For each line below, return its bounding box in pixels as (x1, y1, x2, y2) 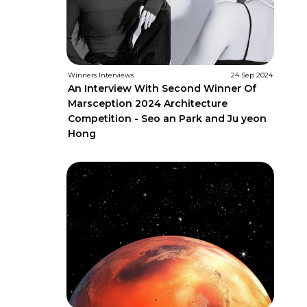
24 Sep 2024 (231, 70, 273, 79)
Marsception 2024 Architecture (68, 97, 228, 110)
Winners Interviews (68, 70, 134, 79)
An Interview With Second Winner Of (68, 82, 256, 95)
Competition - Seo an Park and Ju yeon (68, 112, 267, 125)
